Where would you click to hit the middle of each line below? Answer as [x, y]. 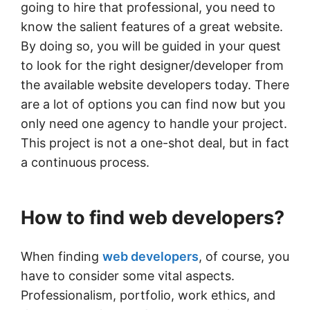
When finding [62, 256]
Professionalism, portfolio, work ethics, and [148, 295]
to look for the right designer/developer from [152, 65]
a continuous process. [85, 162]
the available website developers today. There [155, 84]
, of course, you [244, 256]
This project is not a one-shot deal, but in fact [155, 143]
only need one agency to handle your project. [154, 123]
